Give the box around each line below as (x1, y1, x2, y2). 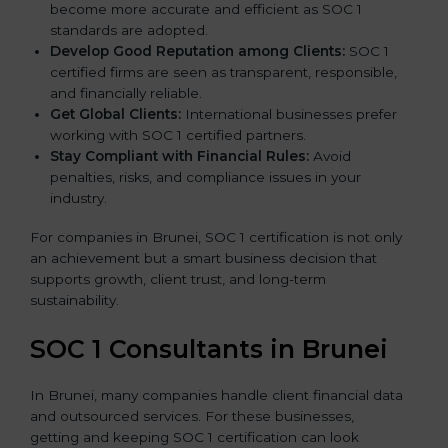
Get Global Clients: (50, 105, 181, 122)
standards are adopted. (50, 21, 208, 38)
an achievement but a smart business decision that (30, 249, 377, 266)
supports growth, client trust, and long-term (30, 270, 326, 287)
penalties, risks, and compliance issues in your (50, 168, 361, 185)
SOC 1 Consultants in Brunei (30, 333, 388, 364)
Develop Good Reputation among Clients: (50, 42, 345, 59)
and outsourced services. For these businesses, (30, 407, 354, 424)
